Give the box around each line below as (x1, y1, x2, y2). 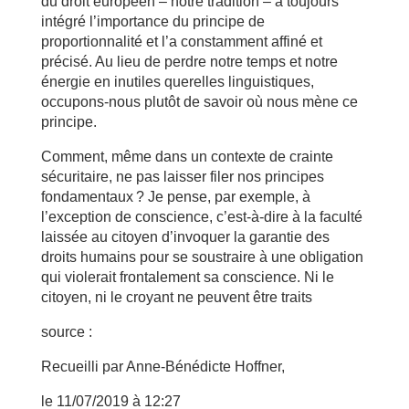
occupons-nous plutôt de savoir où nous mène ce (40, 93, 358, 110)
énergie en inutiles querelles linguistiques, (40, 73, 314, 89)
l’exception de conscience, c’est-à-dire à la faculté (40, 208, 362, 225)
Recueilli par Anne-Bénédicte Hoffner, (40, 358, 285, 374)
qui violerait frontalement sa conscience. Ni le (40, 268, 334, 285)
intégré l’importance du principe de (40, 13, 265, 29)
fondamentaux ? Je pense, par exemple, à (40, 188, 310, 204)
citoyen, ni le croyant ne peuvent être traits (40, 288, 312, 305)
